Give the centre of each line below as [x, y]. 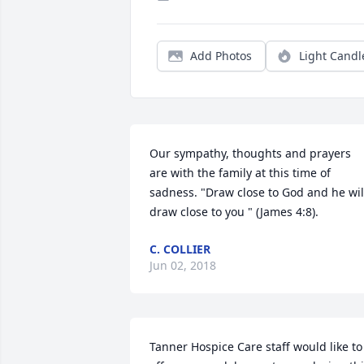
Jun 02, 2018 [183, 265]
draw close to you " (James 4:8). [234, 212]
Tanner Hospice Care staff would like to [256, 347]
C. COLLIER [180, 249]
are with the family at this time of [240, 173]
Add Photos [221, 56]
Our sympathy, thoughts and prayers [250, 153]
